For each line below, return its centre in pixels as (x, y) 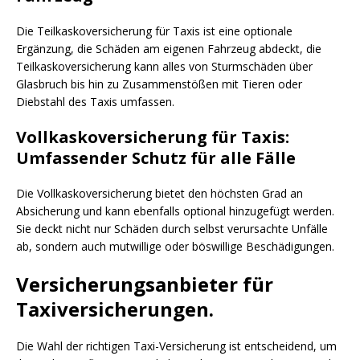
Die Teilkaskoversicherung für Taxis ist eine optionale (154, 31)
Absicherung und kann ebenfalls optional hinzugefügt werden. (175, 211)
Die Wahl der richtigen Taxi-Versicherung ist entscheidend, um (176, 346)
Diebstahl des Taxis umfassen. (97, 101)
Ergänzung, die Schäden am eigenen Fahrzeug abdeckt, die (169, 48)
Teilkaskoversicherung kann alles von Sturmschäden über (164, 66)
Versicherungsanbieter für (145, 284)
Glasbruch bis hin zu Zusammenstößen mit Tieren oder (159, 84)
